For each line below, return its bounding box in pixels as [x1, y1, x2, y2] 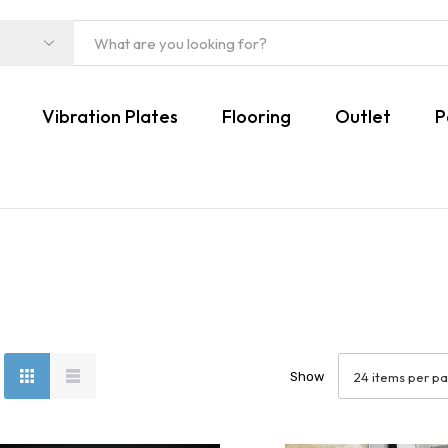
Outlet [334, 105, 391, 128]
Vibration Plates [41, 105, 178, 128]
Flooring [221, 105, 291, 128]
